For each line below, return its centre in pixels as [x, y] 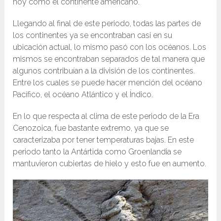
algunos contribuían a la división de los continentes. [104, 71]
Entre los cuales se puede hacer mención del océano [108, 83]
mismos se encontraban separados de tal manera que [109, 59]
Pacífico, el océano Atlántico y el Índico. [83, 95]
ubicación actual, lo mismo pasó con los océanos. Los [110, 47]
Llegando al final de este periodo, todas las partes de [107, 24]
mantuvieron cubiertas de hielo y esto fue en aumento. [110, 164]
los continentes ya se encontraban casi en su [93, 36]
